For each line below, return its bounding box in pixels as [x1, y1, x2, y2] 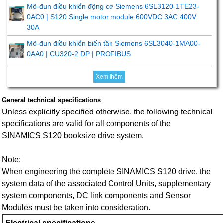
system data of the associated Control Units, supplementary [2, 179, 211, 188]
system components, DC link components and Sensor [2, 191, 191, 200]
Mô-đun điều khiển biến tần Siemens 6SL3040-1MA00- [26, 39, 200, 48]
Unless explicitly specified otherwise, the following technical [2, 108, 213, 116]
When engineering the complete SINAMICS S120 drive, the [2, 167, 211, 176]
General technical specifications [2, 96, 101, 104]
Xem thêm [96, 73, 123, 81]
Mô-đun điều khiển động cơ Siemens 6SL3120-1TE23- [26, 2, 199, 11]
